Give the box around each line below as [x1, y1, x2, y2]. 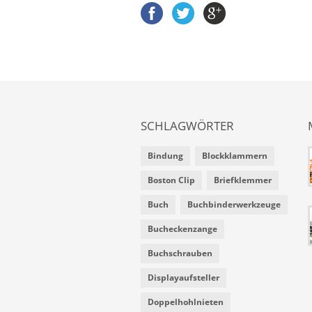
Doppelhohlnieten [148, 296, 224, 309]
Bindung [148, 150, 183, 162]
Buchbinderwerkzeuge [187, 198, 281, 211]
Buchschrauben [148, 247, 212, 260]
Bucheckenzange [148, 223, 217, 235]
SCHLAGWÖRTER [141, 118, 234, 134]
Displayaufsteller [148, 272, 219, 284]
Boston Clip [148, 174, 195, 187]
